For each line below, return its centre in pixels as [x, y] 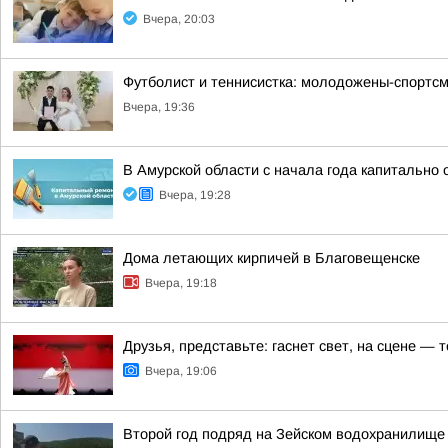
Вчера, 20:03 [179, 19]
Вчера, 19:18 [181, 283]
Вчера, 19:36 [159, 107]
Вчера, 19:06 [181, 371]
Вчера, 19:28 [195, 195]
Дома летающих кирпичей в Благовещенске [271, 258]
